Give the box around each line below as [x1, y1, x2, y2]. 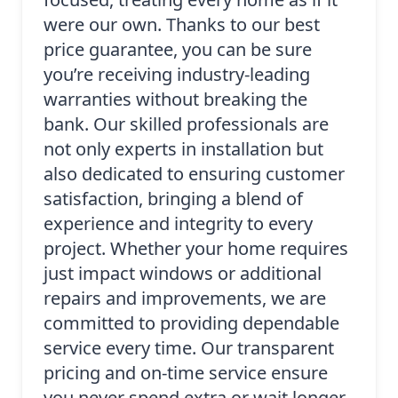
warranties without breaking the [44, 87, 307, 112]
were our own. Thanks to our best [44, 12, 320, 37]
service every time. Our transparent [44, 336, 334, 361]
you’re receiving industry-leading [44, 62, 310, 87]
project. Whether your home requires [44, 236, 348, 261]
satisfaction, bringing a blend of [44, 187, 303, 211]
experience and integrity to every [44, 211, 313, 236]
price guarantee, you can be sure [44, 37, 312, 62]
